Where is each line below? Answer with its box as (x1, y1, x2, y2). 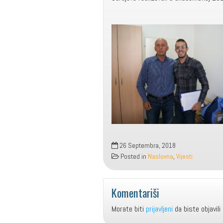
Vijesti (176, 152, 193, 161)
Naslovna (148, 152, 173, 161)
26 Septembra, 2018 (118, 141, 176, 150)
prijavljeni (146, 204, 173, 214)
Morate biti (111, 204, 146, 214)
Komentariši (111, 184, 159, 201)
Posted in (119, 152, 148, 161)
